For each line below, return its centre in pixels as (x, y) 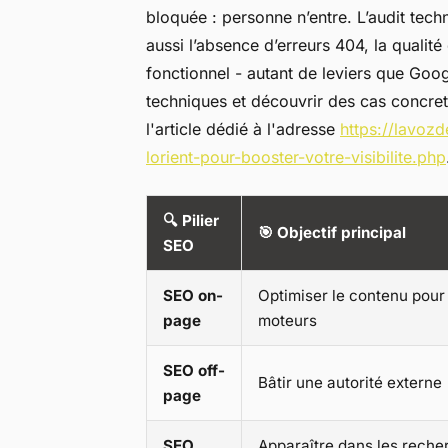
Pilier (200, 221)
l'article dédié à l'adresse (243, 129)
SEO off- (194, 371)
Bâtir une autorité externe (350, 383)
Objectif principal (341, 233)
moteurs (287, 321)
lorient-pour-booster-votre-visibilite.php (296, 157)
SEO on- (193, 296)
